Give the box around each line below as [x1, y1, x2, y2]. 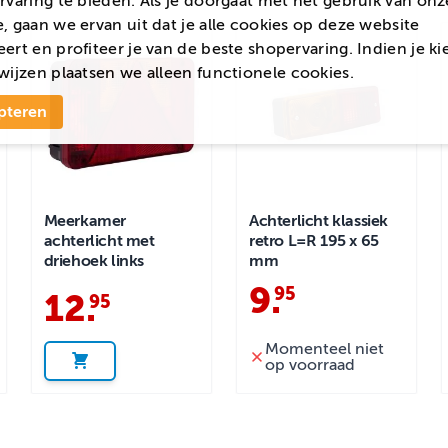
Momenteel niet [264, 339, 384, 358]
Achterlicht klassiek [248, 211, 388, 230]
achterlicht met [43, 231, 155, 250]
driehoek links [43, 251, 145, 270]
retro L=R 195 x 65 [248, 231, 379, 250]
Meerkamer [43, 211, 127, 230]
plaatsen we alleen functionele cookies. [46, 63, 354, 82]
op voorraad [264, 355, 355, 374]
